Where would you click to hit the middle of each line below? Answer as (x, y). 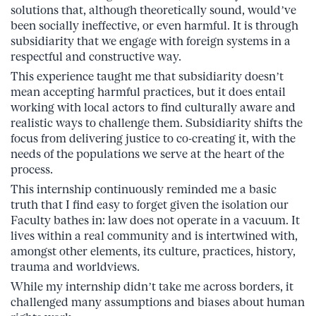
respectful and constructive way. (97, 56)
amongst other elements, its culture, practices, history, (153, 251)
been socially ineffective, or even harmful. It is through (154, 25)
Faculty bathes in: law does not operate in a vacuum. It (155, 220)
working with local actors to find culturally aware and (153, 107)
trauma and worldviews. (75, 266)
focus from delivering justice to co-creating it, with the (153, 138)
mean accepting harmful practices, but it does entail (148, 91)
